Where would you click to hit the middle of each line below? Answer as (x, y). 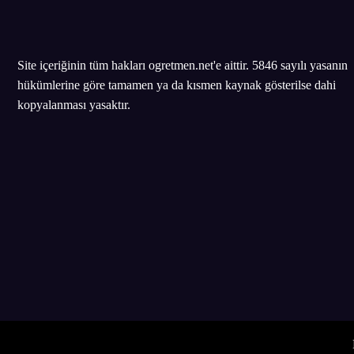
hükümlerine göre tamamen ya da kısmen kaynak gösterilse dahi (177, 85)
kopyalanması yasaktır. (74, 105)
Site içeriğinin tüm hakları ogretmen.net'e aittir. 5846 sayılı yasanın (183, 66)
